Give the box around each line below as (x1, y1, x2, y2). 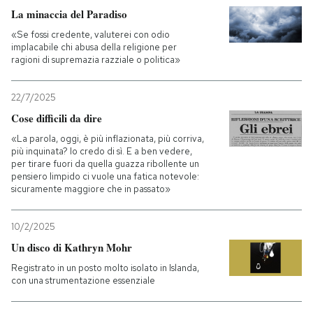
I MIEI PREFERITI (29, 114, 110, 126)
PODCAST (29, 22, 80, 34)
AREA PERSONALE (29, 251, 122, 263)
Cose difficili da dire (11, 110, 102, 126)
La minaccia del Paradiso (11, 6, 127, 22)
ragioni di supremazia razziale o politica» (11, 54, 180, 66)
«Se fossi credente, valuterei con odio (11, 29, 170, 41)
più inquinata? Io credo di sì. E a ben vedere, (11, 145, 192, 157)
